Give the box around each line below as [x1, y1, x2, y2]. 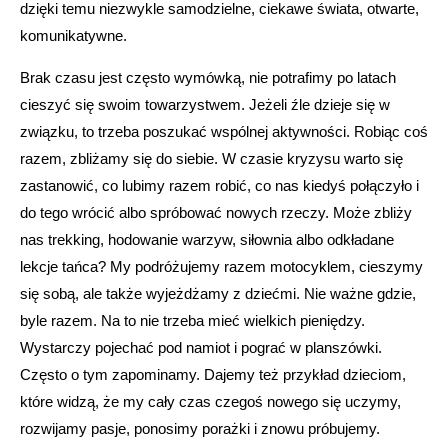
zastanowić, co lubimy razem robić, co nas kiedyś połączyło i [20, 176, 419, 194]
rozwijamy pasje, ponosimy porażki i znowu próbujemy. [20, 419, 380, 437]
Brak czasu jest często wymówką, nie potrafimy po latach [20, 68, 396, 86]
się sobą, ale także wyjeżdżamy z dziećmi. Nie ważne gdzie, [20, 284, 416, 302]
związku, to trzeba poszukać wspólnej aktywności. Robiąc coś [20, 122, 428, 140]
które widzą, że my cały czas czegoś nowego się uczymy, [20, 392, 401, 410]
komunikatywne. [20, 26, 127, 44]
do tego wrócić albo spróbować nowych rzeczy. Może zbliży [20, 203, 412, 221]
